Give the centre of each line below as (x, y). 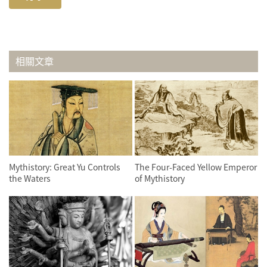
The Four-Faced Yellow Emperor (196, 167)
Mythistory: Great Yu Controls (65, 167)
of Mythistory (160, 178)
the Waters (30, 178)
